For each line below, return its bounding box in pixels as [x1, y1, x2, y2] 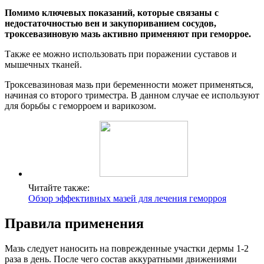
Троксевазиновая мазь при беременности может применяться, [5, 80, 253, 90]
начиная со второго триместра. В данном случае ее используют [5, 90, 259, 101]
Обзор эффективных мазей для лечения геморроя [28, 193, 226, 204]
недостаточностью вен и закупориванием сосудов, [5, 18, 216, 29]
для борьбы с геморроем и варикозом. [5, 101, 156, 111]
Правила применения [5, 216, 144, 232]
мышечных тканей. [5, 60, 82, 70]
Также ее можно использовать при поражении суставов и [5, 49, 237, 60]
